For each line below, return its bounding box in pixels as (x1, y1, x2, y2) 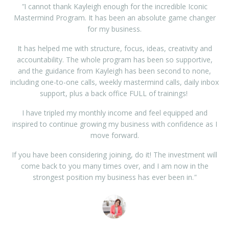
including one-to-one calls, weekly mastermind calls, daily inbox (10, 77, 219, 87)
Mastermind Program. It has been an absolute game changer (13, 13, 216, 23)
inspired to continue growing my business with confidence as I (12, 119, 217, 129)
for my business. (87, 24, 142, 34)
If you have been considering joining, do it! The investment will (12, 150, 217, 160)
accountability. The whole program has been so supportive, (16, 55, 213, 65)
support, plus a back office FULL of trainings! (39, 88, 190, 99)
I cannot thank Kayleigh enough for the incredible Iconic (24, 2, 208, 12)
